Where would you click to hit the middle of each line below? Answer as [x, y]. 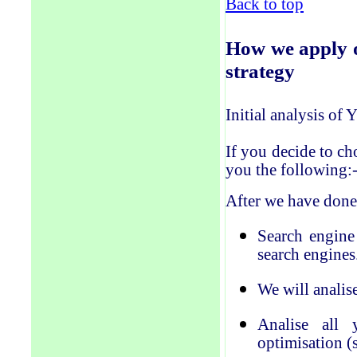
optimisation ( [305, 343]
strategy [260, 71]
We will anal [299, 289]
